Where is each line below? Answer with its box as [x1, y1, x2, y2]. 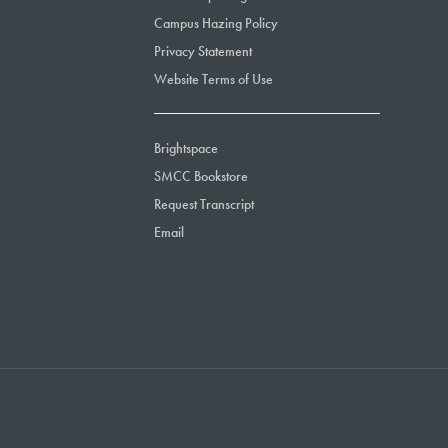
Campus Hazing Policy [153, 14, 278, 33]
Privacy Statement [153, 42, 252, 61]
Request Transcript [153, 195, 254, 214]
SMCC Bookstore [153, 167, 248, 186]
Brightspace [153, 139, 218, 158]
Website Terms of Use [153, 70, 273, 89]
